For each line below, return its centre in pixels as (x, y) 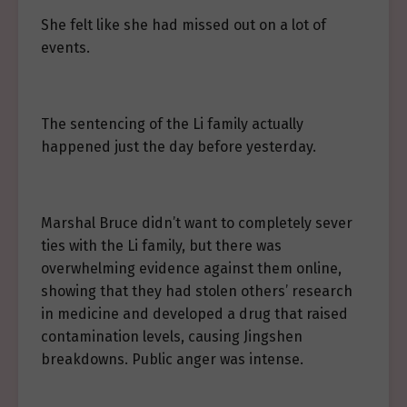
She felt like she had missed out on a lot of (184, 25)
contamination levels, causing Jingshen (172, 337)
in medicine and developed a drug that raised (194, 314)
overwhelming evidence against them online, (191, 268)
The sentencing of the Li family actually (172, 124)
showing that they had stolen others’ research (197, 291)
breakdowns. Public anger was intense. (172, 359)
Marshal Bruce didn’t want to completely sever (197, 223)
